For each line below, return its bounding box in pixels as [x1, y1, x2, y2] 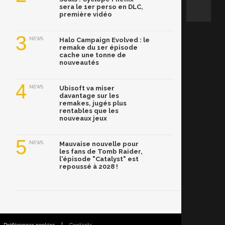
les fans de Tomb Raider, [59, 148, 143, 156]
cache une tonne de [59, 51, 126, 59]
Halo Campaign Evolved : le [59, 36, 150, 44]
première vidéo [59, 11, 112, 19]
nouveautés [59, 59, 99, 67]
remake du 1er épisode [59, 44, 138, 52]
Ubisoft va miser [59, 84, 115, 92]
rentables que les [59, 107, 119, 115]
